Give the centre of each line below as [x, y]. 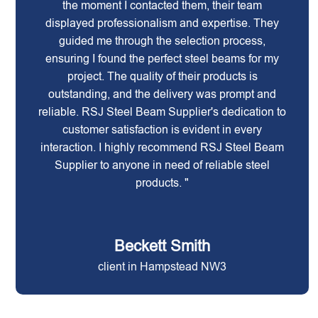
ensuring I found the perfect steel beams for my [163, 59]
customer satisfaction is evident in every [163, 130]
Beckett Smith [163, 246]
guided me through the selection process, [163, 41]
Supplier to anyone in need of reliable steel [163, 165]
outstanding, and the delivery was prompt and [163, 94]
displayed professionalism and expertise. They [163, 23]
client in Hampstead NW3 [163, 267]
